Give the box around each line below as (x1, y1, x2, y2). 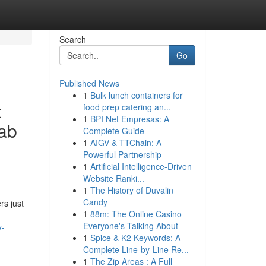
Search (59, 33, 86, 45)
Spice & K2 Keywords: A (90, 232, 180, 243)
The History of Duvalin (90, 184, 173, 196)
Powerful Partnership (83, 148, 161, 160)
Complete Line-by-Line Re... (83, 243, 189, 255)
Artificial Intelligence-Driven (90, 160, 192, 172)
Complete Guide (83, 125, 144, 137)
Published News (59, 77, 119, 89)
